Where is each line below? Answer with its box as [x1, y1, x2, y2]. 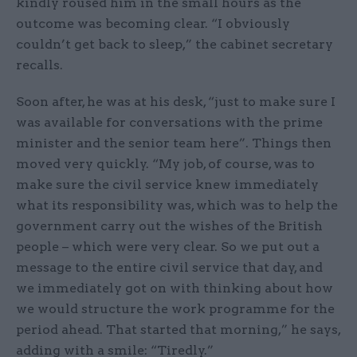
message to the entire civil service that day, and [16, 260, 323, 276]
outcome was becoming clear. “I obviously [16, 16, 290, 32]
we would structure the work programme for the [16, 301, 335, 317]
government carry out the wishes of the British [16, 218, 323, 234]
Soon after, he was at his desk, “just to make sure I [16, 94, 335, 110]
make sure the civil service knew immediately [16, 177, 319, 193]
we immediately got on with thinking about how [16, 280, 333, 296]
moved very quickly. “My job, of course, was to [16, 156, 315, 172]
